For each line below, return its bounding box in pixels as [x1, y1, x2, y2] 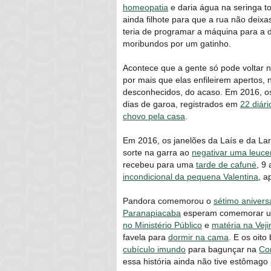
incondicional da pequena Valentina [123, 171, 258, 181]
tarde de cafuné [196, 159, 256, 169]
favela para [123, 232, 168, 242]
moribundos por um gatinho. [123, 38, 231, 48]
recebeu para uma [123, 159, 196, 169]
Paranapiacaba [123, 207, 181, 218]
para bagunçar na [186, 244, 259, 254]
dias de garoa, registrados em [123, 99, 240, 109]
